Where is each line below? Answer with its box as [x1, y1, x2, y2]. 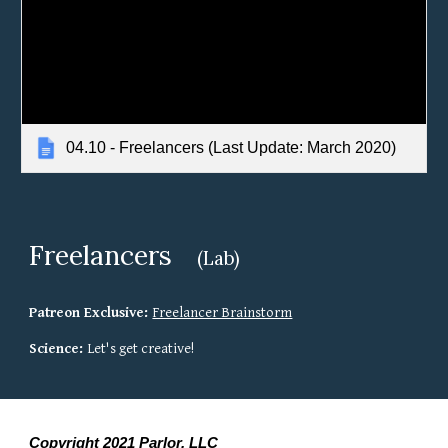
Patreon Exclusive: [29, 303, 153, 321]
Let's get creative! [87, 339, 195, 357]
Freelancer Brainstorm [152, 303, 293, 321]
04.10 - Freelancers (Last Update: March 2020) [66, 138, 397, 156]
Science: [29, 339, 88, 357]
